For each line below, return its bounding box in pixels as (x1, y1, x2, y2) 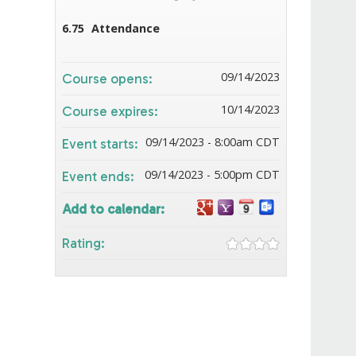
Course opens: (61, 70, 156, 87)
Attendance (91, 20, 160, 36)
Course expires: (61, 103, 161, 119)
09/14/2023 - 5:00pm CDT (145, 166, 280, 182)
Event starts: (61, 135, 141, 152)
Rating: (61, 234, 108, 251)
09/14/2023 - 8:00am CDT (145, 133, 280, 149)
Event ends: (61, 168, 137, 184)
